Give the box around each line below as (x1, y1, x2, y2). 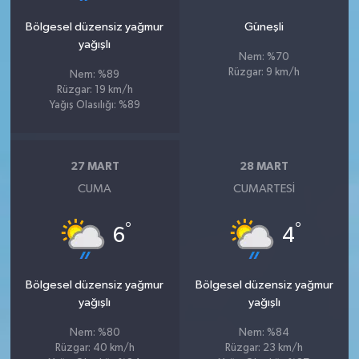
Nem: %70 (239, 51, 290, 63)
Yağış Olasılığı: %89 (49, 99, 140, 111)
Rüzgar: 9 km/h (228, 67, 301, 78)
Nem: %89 (70, 69, 120, 80)
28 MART (240, 161, 289, 173)
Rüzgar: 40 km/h (54, 342, 135, 353)
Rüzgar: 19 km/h (56, 84, 133, 95)
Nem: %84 (239, 327, 290, 338)
